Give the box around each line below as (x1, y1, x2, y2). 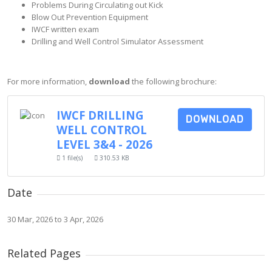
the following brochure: (130, 76, 217, 87)
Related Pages (7, 246, 81, 260)
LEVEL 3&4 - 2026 (56, 137, 152, 152)
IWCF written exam (32, 24, 99, 35)
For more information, (7, 76, 89, 87)
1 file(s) (60, 154, 84, 162)
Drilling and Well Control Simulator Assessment (32, 36, 203, 47)
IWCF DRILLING (56, 107, 144, 123)
